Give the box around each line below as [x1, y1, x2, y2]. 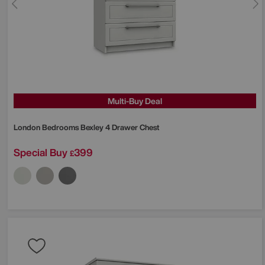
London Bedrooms [14, 121, 80, 133]
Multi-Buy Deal [108, 94, 162, 107]
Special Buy [14, 144, 67, 160]
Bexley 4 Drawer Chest [80, 121, 159, 133]
